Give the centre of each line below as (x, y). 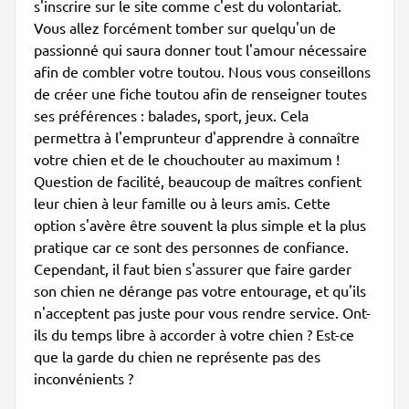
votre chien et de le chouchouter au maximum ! (187, 159)
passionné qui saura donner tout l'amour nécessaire (200, 49)
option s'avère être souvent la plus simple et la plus (200, 225)
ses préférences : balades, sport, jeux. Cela (171, 115)
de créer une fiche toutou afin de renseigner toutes (200, 93)
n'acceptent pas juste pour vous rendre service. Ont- (202, 312)
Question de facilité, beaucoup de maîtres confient (198, 181)
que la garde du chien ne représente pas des (177, 356)
